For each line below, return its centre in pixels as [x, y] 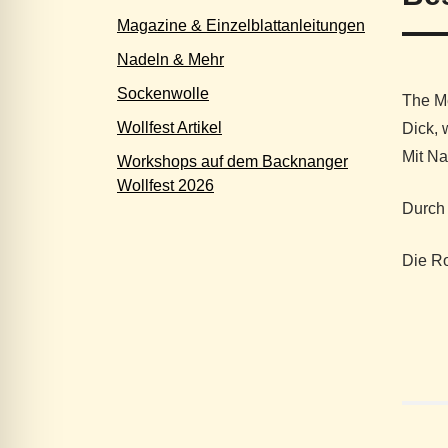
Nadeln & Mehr [170, 59]
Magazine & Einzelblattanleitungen [241, 25]
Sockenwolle [163, 93]
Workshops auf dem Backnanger [232, 161]
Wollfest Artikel [169, 127]
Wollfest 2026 [165, 185]
